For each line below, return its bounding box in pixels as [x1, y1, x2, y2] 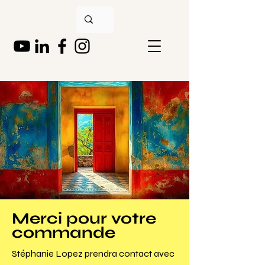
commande [12, 223, 115, 242]
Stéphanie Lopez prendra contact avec [12, 248, 174, 259]
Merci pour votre [12, 209, 156, 228]
